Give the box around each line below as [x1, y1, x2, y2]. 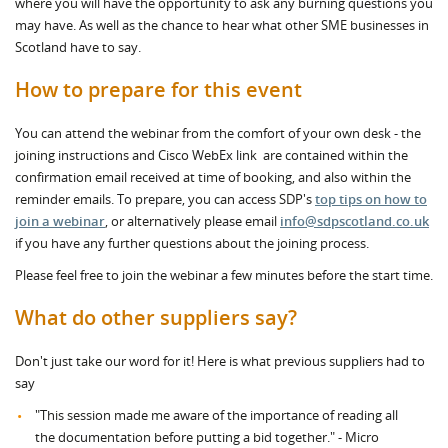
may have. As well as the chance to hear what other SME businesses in [15, 16, 429, 34]
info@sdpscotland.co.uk [280, 212, 429, 230]
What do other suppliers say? [15, 304, 297, 331]
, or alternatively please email [105, 212, 280, 230]
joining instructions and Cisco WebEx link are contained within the [15, 146, 408, 164]
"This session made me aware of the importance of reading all [35, 406, 398, 424]
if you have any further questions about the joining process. [15, 234, 372, 252]
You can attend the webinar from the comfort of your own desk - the [15, 124, 421, 142]
